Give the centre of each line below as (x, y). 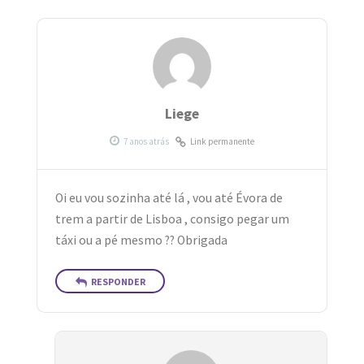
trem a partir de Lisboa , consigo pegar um (173, 219)
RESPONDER (118, 282)
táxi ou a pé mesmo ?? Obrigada (142, 240)
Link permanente (222, 142)
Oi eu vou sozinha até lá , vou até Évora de (169, 197)
